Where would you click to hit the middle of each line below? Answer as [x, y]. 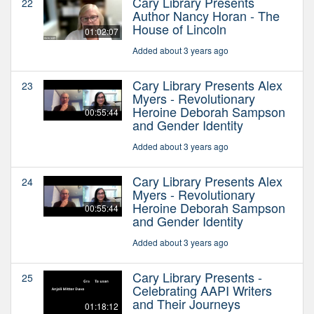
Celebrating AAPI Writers [202, 290]
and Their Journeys [186, 303]
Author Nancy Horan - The [206, 15]
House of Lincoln [179, 28]
